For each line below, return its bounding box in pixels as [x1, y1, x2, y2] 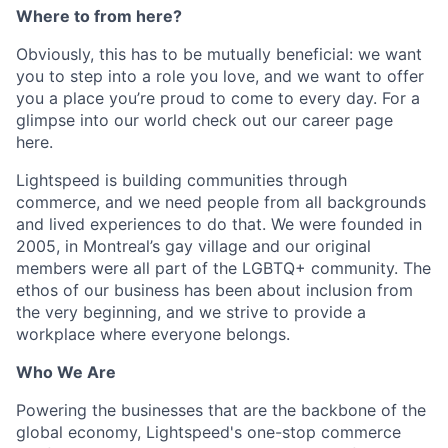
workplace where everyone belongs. [16, 324, 290, 345]
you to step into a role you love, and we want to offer [16, 66, 424, 87]
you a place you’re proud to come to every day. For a [16, 88, 420, 109]
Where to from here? [16, 6, 182, 27]
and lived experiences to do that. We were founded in [16, 214, 422, 235]
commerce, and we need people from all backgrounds [16, 192, 426, 213]
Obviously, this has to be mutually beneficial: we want [16, 44, 422, 65]
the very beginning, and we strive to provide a [16, 302, 366, 323]
